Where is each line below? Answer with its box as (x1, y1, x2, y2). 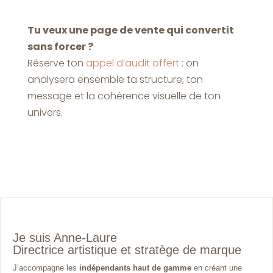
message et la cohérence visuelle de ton (27, 88, 221, 103)
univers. (27, 105, 63, 119)
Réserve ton (27, 55, 86, 70)
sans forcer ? (27, 39, 93, 54)
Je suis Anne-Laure (13, 230, 117, 244)
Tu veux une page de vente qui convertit (27, 23, 234, 37)
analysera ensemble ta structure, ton (27, 72, 203, 87)
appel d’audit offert (85, 55, 179, 70)
